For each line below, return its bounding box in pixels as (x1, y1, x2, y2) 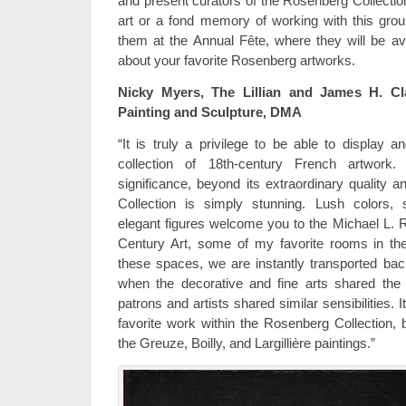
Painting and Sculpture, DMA (118, 104, 302, 121)
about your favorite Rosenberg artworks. (118, 53, 355, 69)
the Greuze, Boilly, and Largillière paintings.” (118, 335, 375, 352)
